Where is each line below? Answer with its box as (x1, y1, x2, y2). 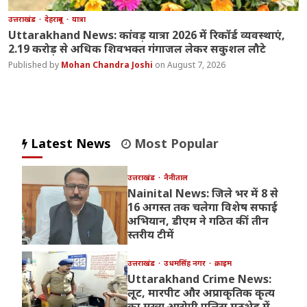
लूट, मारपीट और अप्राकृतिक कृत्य (127, 284, 275, 300)
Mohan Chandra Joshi (61, 58, 156, 71)
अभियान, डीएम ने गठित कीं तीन (127, 212, 269, 228)
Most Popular (131, 134, 219, 151)
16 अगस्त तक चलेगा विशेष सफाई (127, 199, 278, 214)
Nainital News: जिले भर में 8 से (127, 185, 278, 201)
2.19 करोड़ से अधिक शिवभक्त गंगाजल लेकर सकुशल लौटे (8, 40, 267, 56)
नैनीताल (163, 171, 188, 182)
